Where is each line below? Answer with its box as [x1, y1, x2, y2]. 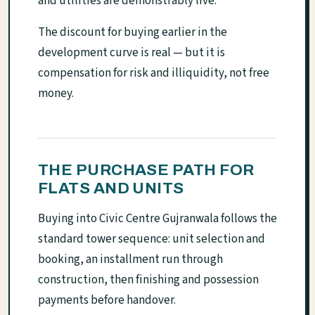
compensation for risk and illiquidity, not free [38, 65, 269, 82]
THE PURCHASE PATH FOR [38, 161, 255, 179]
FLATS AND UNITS [38, 179, 184, 198]
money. [38, 85, 74, 103]
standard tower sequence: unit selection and [38, 231, 265, 248]
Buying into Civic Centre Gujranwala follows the [38, 210, 277, 228]
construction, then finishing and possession [38, 271, 259, 289]
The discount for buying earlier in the [38, 24, 227, 41]
